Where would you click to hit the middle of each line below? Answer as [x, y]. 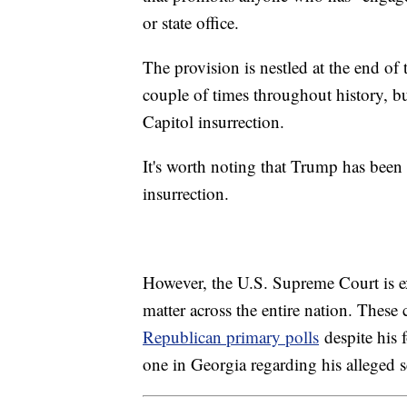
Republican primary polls [231, 337]
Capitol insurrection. [216, 122]
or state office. [191, 23]
